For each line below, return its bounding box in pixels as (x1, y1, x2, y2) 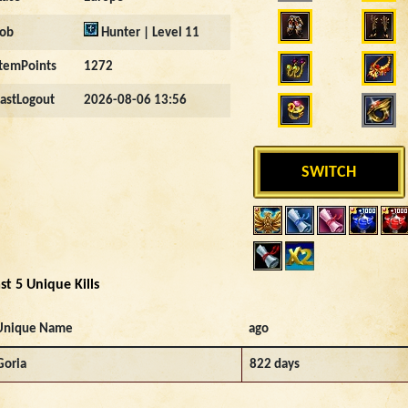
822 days (250, 358, 300, 372)
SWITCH (301, 163, 357, 181)
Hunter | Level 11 (98, 26, 199, 40)
